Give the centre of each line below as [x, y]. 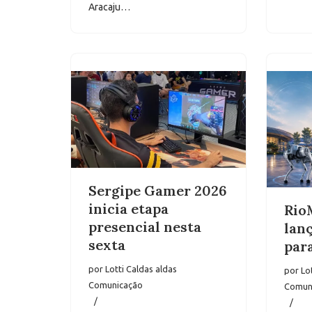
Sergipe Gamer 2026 [158, 191]
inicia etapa [128, 209]
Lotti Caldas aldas [141, 269]
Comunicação [116, 285]
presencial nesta [145, 227]
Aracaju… [110, 7]
